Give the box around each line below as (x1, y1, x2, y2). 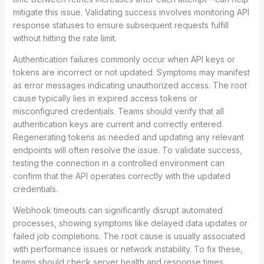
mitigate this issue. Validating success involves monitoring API (12, 6, 249, 17)
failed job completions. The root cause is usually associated (12, 230, 245, 241)
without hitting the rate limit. (12, 32, 117, 43)
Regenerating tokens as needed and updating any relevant (12, 131, 244, 142)
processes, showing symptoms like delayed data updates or (12, 217, 247, 228)
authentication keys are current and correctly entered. (12, 118, 223, 129)
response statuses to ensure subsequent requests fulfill (12, 19, 229, 30)
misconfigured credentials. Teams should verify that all (12, 105, 224, 116)
